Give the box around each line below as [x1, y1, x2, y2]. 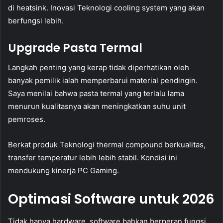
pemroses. [8, 114, 45, 124]
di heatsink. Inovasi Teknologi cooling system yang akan [8, 2, 205, 12]
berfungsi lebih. [8, 15, 64, 25]
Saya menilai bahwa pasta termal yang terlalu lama [8, 89, 184, 99]
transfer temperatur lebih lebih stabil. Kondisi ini [8, 153, 177, 163]
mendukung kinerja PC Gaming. [8, 166, 119, 176]
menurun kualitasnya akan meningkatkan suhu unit [8, 102, 186, 111]
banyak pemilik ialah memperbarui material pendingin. [8, 76, 198, 86]
